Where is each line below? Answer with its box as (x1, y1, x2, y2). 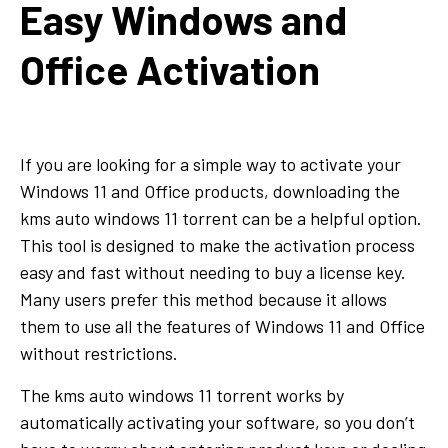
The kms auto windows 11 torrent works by (20, 383, 344, 406)
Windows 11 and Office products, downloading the (20, 179, 400, 202)
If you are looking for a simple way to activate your (20, 152, 401, 175)
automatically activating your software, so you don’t (20, 410, 415, 433)
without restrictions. (20, 341, 178, 364)
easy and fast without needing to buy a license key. (20, 260, 406, 283)
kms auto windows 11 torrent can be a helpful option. (20, 206, 422, 229)
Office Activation (20, 45, 320, 94)
